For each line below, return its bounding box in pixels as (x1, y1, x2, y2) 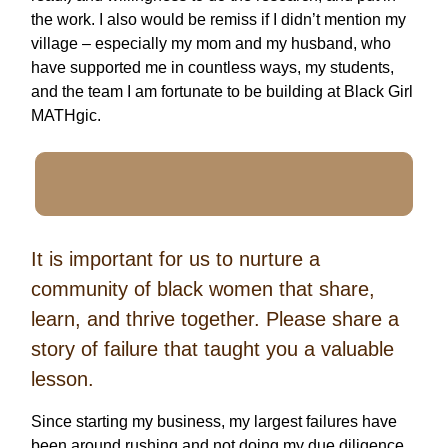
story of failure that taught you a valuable (31, 338, 394, 361)
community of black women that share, (31, 278, 375, 301)
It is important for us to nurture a (31, 248, 320, 271)
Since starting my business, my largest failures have (31, 413, 397, 431)
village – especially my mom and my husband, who (31, 35, 391, 53)
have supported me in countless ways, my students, (31, 59, 394, 77)
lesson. (31, 368, 94, 391)
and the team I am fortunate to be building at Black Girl (31, 83, 413, 101)
